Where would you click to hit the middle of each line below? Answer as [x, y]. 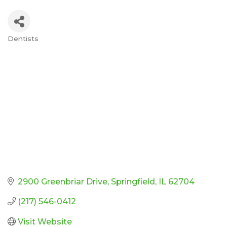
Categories [42, 47]
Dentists [23, 39]
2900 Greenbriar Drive [63, 181]
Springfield [133, 181]
